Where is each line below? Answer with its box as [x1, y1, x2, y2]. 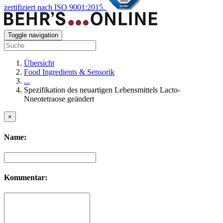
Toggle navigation [8, 31, 58, 39]
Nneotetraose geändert [24, 95, 94, 104]
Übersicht [24, 59, 54, 68]
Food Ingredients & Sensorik [24, 68, 114, 77]
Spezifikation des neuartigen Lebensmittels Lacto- [24, 86, 180, 95]
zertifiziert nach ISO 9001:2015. [4, 3, 105, 12]
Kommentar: [4, 173, 47, 182]
